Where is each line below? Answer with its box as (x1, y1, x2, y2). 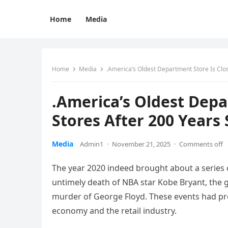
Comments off (179, 139, 223, 149)
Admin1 (80, 139, 103, 149)
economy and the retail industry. (52, 205, 177, 216)
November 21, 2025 (112, 139, 170, 149)
